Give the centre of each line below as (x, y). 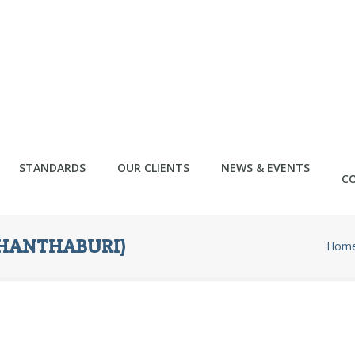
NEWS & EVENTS (265, 168)
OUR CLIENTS (153, 168)
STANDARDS (52, 168)
